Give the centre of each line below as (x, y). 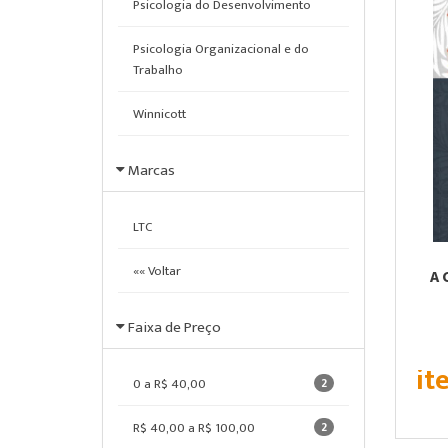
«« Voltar (157, 271)
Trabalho (158, 70)
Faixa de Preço (174, 327)
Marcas (151, 170)
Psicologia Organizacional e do (221, 49)
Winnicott (159, 114)
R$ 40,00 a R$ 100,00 (194, 428)
